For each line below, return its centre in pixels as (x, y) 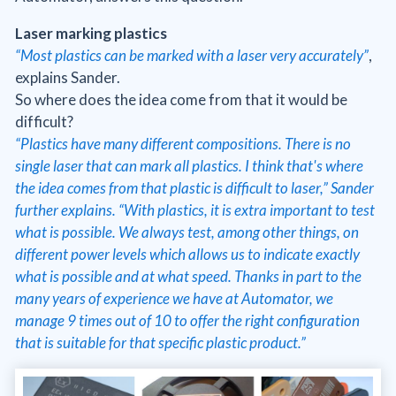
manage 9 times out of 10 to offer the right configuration (187, 321)
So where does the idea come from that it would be (181, 100)
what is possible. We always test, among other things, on (187, 232)
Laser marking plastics (91, 34)
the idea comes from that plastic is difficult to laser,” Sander (194, 188)
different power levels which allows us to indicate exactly (187, 255)
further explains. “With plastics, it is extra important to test (195, 210)
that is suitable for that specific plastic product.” (160, 343)
